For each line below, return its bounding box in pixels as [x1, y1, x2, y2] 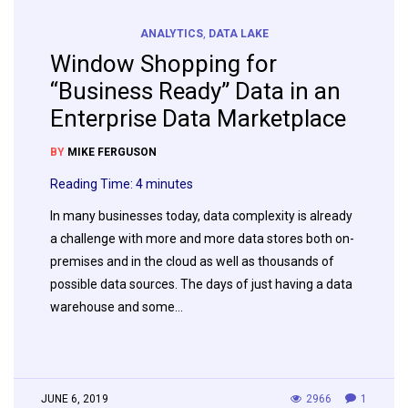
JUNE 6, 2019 [41, 393, 108, 406]
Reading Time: [50, 177, 136, 192]
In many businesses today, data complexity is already [50, 209, 352, 224]
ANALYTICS [139, 27, 203, 41]
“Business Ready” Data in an [50, 77, 341, 106]
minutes [146, 177, 193, 192]
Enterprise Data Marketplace [50, 105, 346, 133]
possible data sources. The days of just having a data [50, 277, 352, 292]
